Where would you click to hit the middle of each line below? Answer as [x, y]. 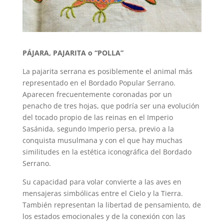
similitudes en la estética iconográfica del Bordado [107, 151]
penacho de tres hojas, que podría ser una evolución [111, 105]
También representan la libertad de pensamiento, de [111, 204]
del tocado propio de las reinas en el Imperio [97, 117]
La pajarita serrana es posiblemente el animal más [107, 71]
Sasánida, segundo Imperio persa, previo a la [98, 128]
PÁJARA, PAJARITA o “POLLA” [73, 52]
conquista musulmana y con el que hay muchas [102, 140]
